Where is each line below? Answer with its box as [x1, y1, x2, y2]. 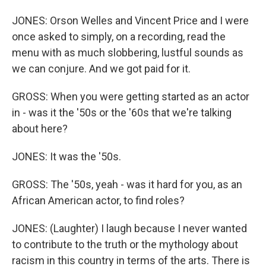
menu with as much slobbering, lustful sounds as [12, 46, 243, 59]
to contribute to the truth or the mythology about [12, 238, 238, 251]
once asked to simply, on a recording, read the [12, 30, 226, 43]
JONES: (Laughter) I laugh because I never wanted [12, 222, 247, 235]
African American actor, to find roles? [12, 194, 185, 207]
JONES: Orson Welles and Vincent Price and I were [12, 14, 249, 27]
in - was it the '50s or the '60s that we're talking [12, 106, 232, 119]
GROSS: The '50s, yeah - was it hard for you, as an [12, 178, 242, 191]
